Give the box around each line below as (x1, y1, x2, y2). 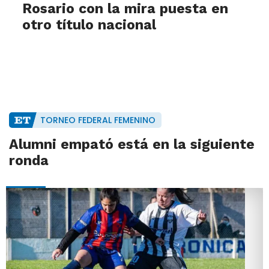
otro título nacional (22, 17, 156, 34)
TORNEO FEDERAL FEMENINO (40, 114, 156, 127)
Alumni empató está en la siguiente (8, 136, 255, 153)
